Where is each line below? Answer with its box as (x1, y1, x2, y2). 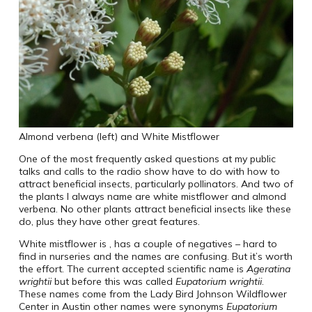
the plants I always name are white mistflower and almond (18, 189, 286, 203)
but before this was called (51, 274, 175, 288)
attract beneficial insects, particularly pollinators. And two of (18, 177, 293, 190)
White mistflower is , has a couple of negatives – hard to (18, 237, 277, 250)
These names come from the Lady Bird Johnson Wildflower (18, 287, 287, 300)
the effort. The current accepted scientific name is (18, 262, 247, 275)
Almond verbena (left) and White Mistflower (18, 130, 219, 143)
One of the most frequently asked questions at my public (18, 152, 276, 165)
